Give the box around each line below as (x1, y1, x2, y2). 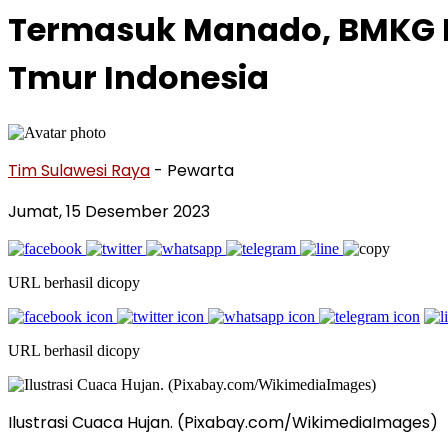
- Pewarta (154, 158, 234, 182)
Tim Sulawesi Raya (8, 158, 150, 182)
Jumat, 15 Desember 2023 (8, 199, 210, 223)
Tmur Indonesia (8, 55, 269, 101)
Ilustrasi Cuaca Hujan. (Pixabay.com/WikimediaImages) (8, 410, 438, 434)
